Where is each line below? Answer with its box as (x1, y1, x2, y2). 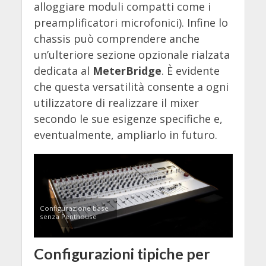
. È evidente (161, 64, 220, 78)
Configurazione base (39, 203, 109, 213)
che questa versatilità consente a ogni (33, 80, 229, 94)
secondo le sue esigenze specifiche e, (33, 112, 223, 126)
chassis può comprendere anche (33, 31, 199, 46)
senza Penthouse (39, 211, 97, 221)
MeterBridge (92, 64, 161, 78)
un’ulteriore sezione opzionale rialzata (33, 47, 230, 62)
